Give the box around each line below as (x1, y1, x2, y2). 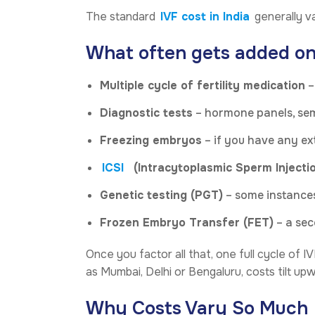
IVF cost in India (160, 8, 250, 24)
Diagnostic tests (100, 105, 193, 120)
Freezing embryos (100, 132, 202, 148)
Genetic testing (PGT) (100, 187, 223, 202)
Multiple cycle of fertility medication (100, 77, 305, 93)
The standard (86, 8, 158, 24)
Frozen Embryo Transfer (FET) (100, 214, 274, 230)
